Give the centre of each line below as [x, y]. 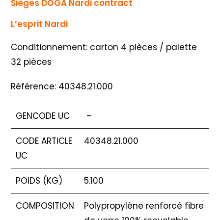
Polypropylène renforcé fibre [144, 206]
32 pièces [31, 62]
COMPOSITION [45, 206]
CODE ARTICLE [44, 141]
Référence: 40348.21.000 [62, 87]
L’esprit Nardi [40, 24]
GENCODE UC [43, 116]
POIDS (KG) [39, 181]
